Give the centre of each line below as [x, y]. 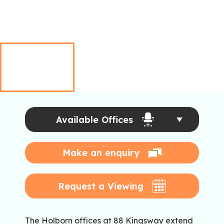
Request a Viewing [100, 186]
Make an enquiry [101, 153]
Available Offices [95, 119]
